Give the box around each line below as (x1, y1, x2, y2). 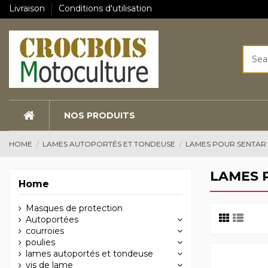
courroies (26, 225, 64, 236)
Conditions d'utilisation (59, 3, 152, 14)
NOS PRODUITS (64, 110, 135, 121)
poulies (26, 236, 55, 248)
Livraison (9, 3, 47, 14)
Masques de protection (26, 202, 123, 214)
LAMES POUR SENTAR (185, 139, 267, 148)
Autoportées (26, 214, 78, 225)
